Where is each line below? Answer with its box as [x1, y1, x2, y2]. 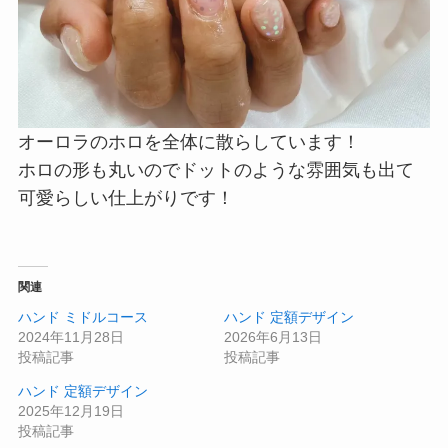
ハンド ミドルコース [17, 308, 148, 325]
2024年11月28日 [17, 328, 124, 345]
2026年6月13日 [224, 328, 322, 345]
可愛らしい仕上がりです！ [17, 187, 234, 208]
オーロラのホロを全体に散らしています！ [17, 131, 360, 152]
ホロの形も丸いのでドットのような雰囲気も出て [17, 159, 414, 180]
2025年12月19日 [17, 402, 124, 419]
